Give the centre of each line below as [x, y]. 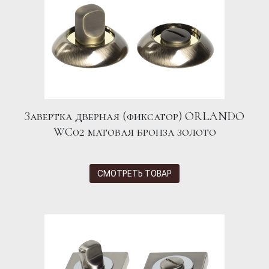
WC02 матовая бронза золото [134, 132]
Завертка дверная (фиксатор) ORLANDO [134, 117]
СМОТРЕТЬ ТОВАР [134, 173]
